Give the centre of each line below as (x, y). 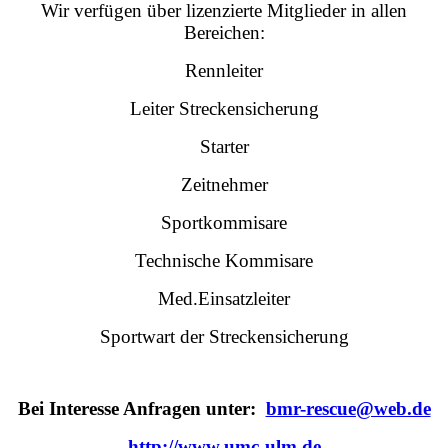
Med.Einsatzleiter (224, 298)
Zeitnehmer (224, 184)
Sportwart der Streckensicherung (224, 336)
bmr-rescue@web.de (348, 408)
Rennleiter (224, 70)
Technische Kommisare (224, 260)
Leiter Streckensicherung (224, 108)
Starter (224, 146)
